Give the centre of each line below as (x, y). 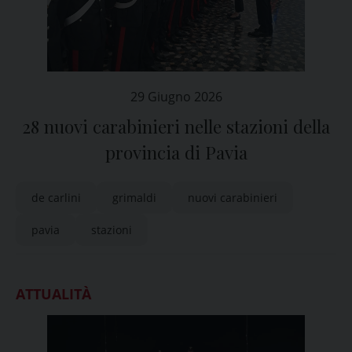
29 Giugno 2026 (176, 97)
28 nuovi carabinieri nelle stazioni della (176, 126)
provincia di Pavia (176, 152)
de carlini (56, 198)
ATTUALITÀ (53, 294)
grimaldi (134, 198)
